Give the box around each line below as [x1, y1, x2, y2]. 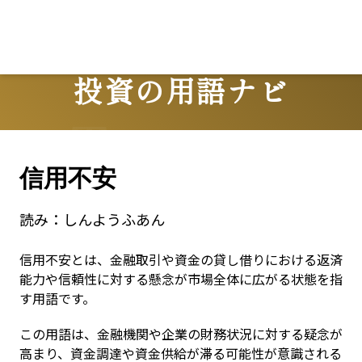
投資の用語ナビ [74, 68, 288, 111]
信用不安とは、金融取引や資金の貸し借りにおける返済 [19, 250, 343, 269]
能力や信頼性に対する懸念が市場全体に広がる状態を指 [19, 269, 343, 288]
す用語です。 [19, 288, 95, 308]
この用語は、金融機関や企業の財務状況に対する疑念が [19, 324, 343, 343]
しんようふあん [63, 208, 165, 229]
